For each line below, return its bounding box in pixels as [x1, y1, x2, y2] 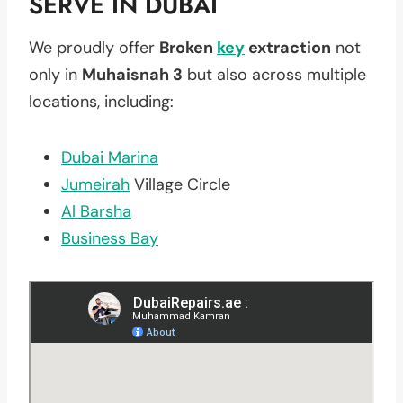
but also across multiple [183, 63, 366, 85]
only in [29, 63, 82, 85]
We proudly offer [29, 36, 159, 58]
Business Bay [61, 227, 158, 249]
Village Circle [130, 173, 230, 195]
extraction [245, 36, 331, 58]
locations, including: [29, 90, 174, 112]
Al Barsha [61, 200, 131, 222]
